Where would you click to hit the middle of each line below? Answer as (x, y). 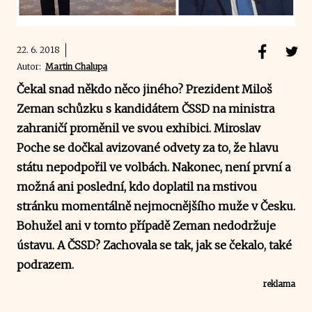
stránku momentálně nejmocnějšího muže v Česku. (156, 206)
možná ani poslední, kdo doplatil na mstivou (137, 186)
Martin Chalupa (76, 66)
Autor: (31, 66)
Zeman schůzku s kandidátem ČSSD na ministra (146, 108)
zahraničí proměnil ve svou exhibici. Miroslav (139, 128)
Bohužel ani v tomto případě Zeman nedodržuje (146, 225)
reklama (279, 283)
